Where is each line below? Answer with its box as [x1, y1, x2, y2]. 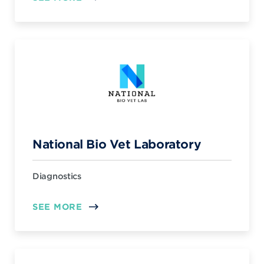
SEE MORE [32, 202, 82, 212]
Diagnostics [32, 171, 81, 181]
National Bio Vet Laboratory [32, 137, 202, 151]
